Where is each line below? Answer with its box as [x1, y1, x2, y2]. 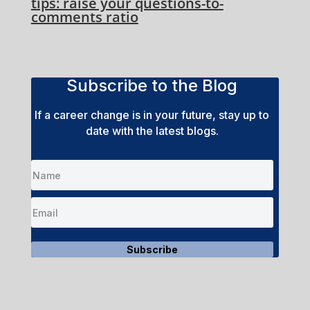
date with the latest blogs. [85, 124, 219, 138]
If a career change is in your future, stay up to [35, 108, 270, 122]
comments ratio [30, 8, 138, 27]
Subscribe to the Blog [66, 75, 238, 96]
